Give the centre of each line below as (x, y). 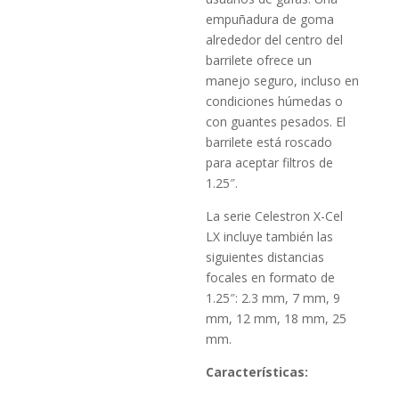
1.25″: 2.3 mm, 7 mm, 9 (273, 298)
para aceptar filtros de (270, 163)
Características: (257, 372)
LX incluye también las (270, 237)
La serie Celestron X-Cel (275, 216)
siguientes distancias (265, 257)
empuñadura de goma (270, 20)
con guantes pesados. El (276, 122)
